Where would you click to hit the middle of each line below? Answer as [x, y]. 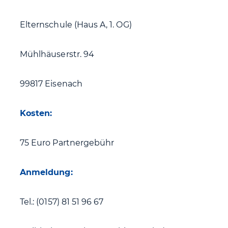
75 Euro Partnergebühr [67, 143]
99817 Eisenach [51, 84]
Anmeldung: [46, 172]
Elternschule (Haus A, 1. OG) [76, 25]
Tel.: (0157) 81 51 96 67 [62, 202]
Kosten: [36, 113]
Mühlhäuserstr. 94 [57, 54]
